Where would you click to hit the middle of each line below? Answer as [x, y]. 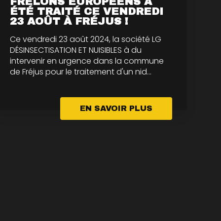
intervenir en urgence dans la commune [87, 61]
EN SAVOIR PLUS [116, 108]
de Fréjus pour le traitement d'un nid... [81, 72]
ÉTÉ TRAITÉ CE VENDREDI [87, 11]
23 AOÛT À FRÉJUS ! [69, 21]
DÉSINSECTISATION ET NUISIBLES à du [76, 50]
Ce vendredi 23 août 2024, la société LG [86, 39]
